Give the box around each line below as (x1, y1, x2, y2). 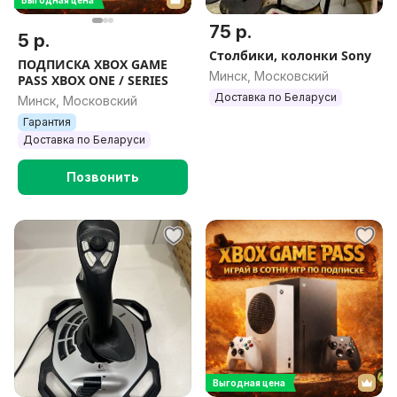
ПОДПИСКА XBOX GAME (18, 56, 167, 73)
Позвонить (66, 169, 139, 184)
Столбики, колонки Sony (209, 47, 371, 64)
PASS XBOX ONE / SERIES (18, 72, 168, 89)
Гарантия (23, 115, 71, 128)
